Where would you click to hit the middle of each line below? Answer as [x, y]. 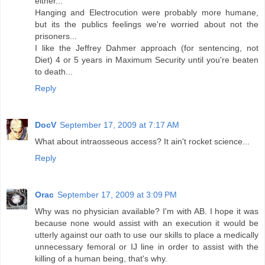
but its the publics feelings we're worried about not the [147, 24]
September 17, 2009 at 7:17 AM [119, 125]
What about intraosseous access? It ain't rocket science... [142, 141]
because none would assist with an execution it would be [147, 223]
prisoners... [56, 36]
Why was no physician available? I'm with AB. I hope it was [147, 211]
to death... [54, 71]
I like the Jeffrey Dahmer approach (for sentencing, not [147, 48]
